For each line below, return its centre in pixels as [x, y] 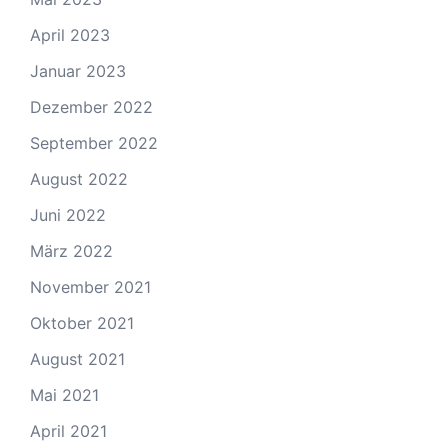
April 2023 [70, 34]
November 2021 [90, 286]
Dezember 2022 [91, 106]
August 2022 [79, 178]
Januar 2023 [78, 70]
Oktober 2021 [82, 322]
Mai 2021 [64, 394]
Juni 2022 [68, 214]
